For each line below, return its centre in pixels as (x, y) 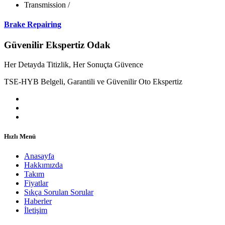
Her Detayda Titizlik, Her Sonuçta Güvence (74, 64)
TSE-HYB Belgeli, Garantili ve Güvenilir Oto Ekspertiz (93, 81)
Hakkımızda (43, 165)
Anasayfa (39, 156)
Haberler (38, 201)
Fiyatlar (36, 183)
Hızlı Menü (20, 137)
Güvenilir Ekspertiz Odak (57, 45)
